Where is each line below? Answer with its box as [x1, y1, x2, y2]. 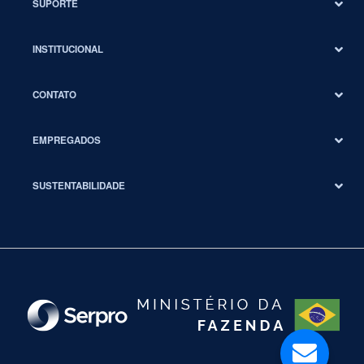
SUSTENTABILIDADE [32, 179, 125, 193]
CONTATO [32, 88, 76, 102]
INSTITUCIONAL [32, 42, 103, 56]
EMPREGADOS [32, 133, 101, 147]
